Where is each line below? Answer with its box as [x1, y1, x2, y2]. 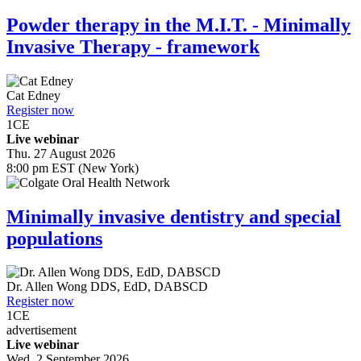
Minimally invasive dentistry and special [6, 205, 341, 227]
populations [6, 227, 102, 249]
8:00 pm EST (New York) [6, 160, 139, 175]
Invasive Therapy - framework [6, 35, 259, 57]
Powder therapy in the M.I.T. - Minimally [6, 14, 351, 35]
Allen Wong [23, 280, 90, 294]
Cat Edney [6, 88, 60, 102]
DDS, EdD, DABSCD [90, 280, 208, 294]
